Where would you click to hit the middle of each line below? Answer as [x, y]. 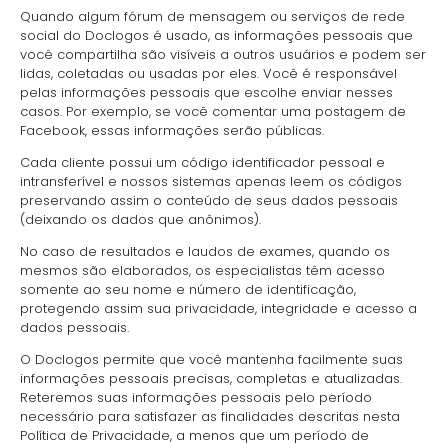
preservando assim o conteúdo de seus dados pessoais [209, 200]
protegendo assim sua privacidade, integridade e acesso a [218, 308]
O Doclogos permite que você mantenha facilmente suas [211, 359]
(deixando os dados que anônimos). [140, 219]
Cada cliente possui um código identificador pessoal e [202, 162]
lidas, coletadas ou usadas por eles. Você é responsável [208, 73]
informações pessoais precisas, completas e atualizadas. [211, 378]
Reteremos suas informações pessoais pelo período [196, 397]
